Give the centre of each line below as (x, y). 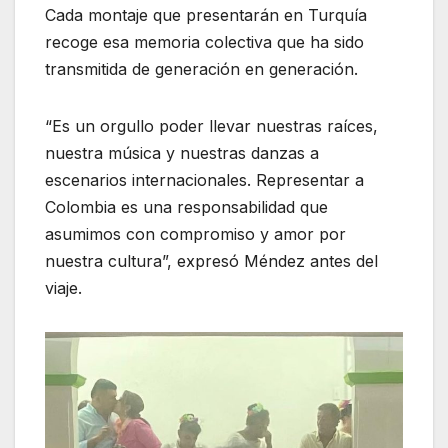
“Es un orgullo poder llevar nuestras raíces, (211, 125)
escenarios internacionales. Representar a (204, 179)
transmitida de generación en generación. (201, 68)
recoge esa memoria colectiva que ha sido (204, 41)
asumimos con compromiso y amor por (195, 233)
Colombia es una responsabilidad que (186, 206)
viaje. (63, 287)
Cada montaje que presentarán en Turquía (206, 14)
